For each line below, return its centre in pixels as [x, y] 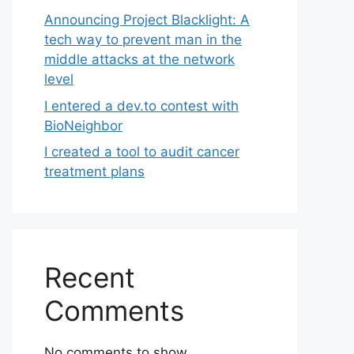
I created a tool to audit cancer [142, 152]
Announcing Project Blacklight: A [147, 20]
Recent [90, 277]
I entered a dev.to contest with [141, 105]
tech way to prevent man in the [143, 40]
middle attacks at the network [139, 59]
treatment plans [94, 171]
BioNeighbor [83, 125]
